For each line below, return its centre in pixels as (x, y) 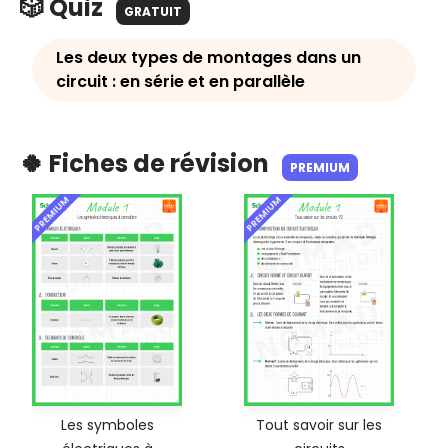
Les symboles (107, 425)
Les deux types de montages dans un (208, 57)
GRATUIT (153, 11)
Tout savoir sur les (319, 425)
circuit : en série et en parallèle (180, 81)
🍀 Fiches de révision (147, 163)
